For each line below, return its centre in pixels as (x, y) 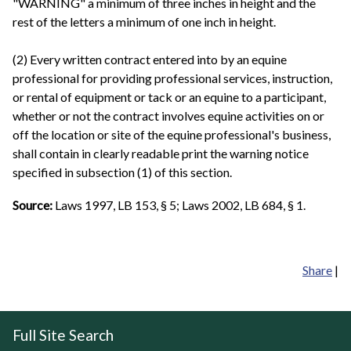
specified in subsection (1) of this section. (122, 172)
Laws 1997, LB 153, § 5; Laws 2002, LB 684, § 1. (180, 204)
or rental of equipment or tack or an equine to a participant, (169, 96)
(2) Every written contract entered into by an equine (150, 59)
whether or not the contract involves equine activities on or (168, 115)
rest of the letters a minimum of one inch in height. (144, 21)
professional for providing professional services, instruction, (172, 78)
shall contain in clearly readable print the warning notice (161, 153)
